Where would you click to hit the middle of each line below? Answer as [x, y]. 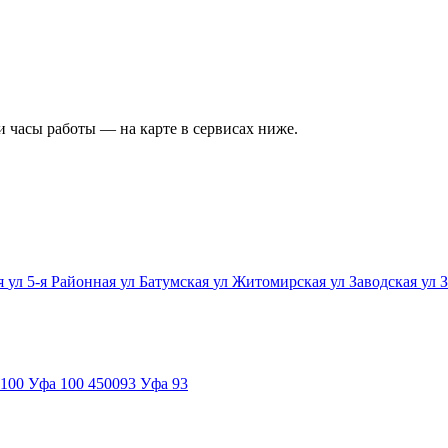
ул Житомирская [271, 281]
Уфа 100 [56, 384]
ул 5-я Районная [64, 281]
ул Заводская [375, 281]
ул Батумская [166, 281]
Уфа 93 [164, 384]
